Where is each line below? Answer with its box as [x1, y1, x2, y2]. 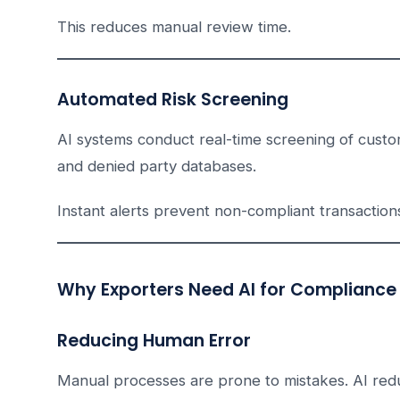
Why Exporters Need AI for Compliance [57, 278, 396, 303]
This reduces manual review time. [57, 18, 291, 37]
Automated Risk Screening [57, 87, 288, 112]
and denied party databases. [57, 157, 256, 176]
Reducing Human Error [57, 329, 251, 354]
